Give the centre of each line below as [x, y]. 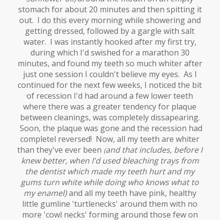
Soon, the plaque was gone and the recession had [110, 128]
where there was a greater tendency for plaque [110, 107]
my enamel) [45, 193]
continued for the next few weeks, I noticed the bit [110, 85]
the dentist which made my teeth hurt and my [110, 172]
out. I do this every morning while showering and [110, 20]
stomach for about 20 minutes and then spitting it [110, 10]
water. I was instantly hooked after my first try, [110, 42]
